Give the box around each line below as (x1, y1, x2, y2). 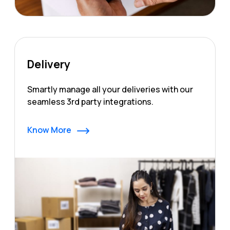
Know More (27, 124, 73, 136)
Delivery (27, 57, 70, 72)
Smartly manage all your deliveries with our (27, 84, 193, 95)
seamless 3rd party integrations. (27, 96, 154, 108)
